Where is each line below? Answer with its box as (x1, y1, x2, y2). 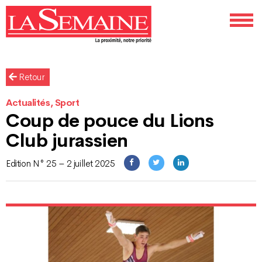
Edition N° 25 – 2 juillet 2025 (6, 158, 115, 170)
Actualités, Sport (6, 97, 80, 109)
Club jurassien (6, 129, 128, 153)
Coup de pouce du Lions (6, 109, 214, 133)
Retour (16, 71, 44, 84)
